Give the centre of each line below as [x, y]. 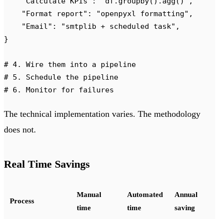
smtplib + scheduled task [118, 26]
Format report [55, 13]
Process [22, 201]
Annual [186, 194]
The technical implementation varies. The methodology [102, 114]
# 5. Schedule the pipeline [61, 77]
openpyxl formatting [142, 13]
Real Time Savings [47, 164]
